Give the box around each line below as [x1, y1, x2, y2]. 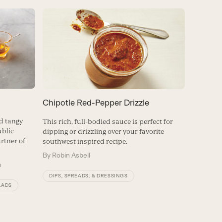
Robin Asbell [52, 151, 90, 159]
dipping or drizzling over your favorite [42, 127, 164, 135]
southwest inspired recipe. [42, 137, 127, 145]
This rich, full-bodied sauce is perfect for [42, 117, 173, 125]
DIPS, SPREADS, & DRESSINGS [49, 172, 128, 178]
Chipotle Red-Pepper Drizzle [42, 97, 149, 108]
